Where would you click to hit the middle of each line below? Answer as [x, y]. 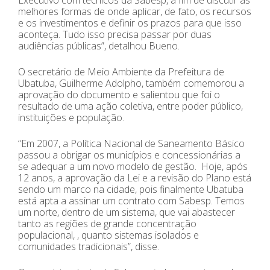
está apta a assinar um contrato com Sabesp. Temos [131, 200]
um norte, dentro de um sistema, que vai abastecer [127, 212]
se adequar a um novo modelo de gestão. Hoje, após [133, 166]
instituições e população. [71, 117]
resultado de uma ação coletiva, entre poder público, [130, 106]
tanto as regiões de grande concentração [107, 223]
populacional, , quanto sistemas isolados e [108, 235]
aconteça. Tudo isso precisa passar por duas [115, 34]
